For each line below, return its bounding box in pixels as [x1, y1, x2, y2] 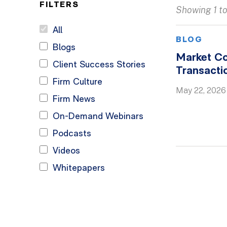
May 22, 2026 [176, 86, 226, 95]
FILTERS [40, 1, 79, 9]
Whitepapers [53, 164, 105, 173]
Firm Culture [53, 78, 102, 87]
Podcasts [53, 129, 91, 139]
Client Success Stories [53, 60, 145, 70]
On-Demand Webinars [53, 112, 143, 122]
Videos [53, 146, 80, 156]
